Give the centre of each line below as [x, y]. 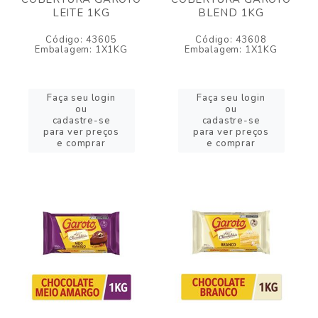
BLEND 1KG [231, 13]
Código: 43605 [81, 40]
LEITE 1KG [81, 13]
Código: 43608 [231, 40]
